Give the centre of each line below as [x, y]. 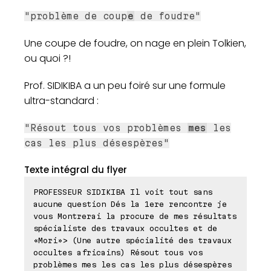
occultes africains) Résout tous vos [118, 252]
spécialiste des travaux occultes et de [125, 228]
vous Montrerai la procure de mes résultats [135, 216]
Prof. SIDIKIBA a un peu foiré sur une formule [125, 85]
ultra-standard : [61, 100]
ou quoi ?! [47, 58]
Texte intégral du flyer [76, 169]
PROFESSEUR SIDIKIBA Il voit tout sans [123, 191]
